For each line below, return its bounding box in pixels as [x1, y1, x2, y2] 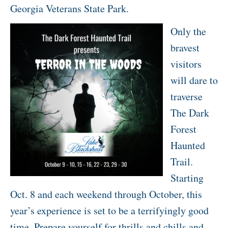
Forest [170, 122, 196, 136]
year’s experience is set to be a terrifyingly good [10, 204, 209, 218]
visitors [170, 57, 202, 71]
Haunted [170, 138, 205, 153]
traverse [170, 90, 203, 104]
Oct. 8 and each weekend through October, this [10, 187, 202, 202]
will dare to [170, 73, 218, 88]
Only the [170, 24, 206, 39]
